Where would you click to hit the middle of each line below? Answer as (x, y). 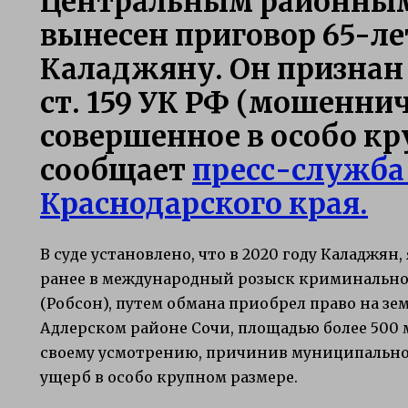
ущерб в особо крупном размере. (169, 377)
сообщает (116, 169)
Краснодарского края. (204, 203)
